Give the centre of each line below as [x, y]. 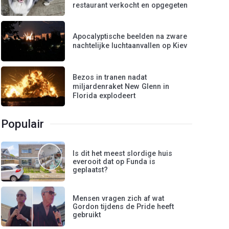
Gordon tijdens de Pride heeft [123, 207]
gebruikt [87, 215]
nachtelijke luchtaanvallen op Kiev [130, 46]
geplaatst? [90, 170]
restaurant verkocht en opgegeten [130, 6]
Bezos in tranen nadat [110, 77]
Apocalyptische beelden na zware [130, 37]
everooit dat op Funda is [114, 162]
